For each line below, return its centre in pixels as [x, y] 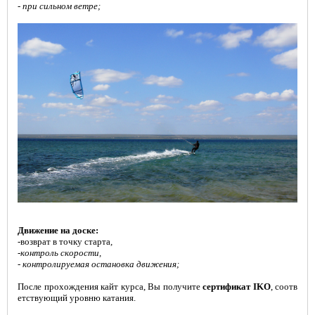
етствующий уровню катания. [77, 298]
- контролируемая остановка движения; [98, 264]
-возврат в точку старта [64, 242]
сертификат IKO [237, 287]
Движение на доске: [58, 231]
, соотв [284, 287]
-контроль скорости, [59, 253]
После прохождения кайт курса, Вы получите [110, 287]
